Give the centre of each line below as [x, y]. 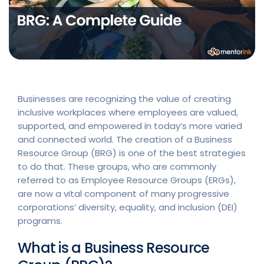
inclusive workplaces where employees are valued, [128, 112]
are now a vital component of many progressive [123, 193]
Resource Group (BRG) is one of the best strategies [132, 153]
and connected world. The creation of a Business [125, 139]
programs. [40, 220]
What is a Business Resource [114, 247]
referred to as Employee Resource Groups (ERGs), [127, 180]
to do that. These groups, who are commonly [117, 166]
